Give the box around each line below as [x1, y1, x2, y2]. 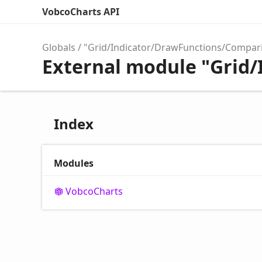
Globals [42, 41, 75, 54]
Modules [54, 157, 94, 170]
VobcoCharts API [42, 5, 119, 18]
